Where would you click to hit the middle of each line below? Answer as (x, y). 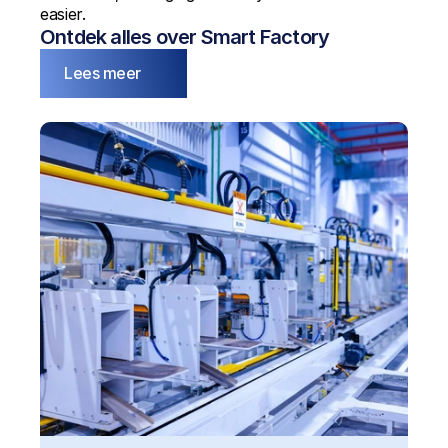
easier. (63, 14)
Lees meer (102, 73)
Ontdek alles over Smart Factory (185, 37)
